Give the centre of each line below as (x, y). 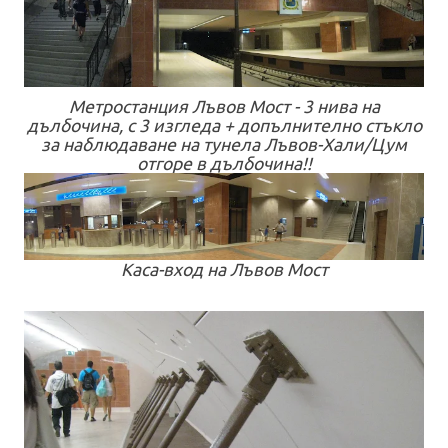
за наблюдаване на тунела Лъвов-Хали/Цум (224, 145)
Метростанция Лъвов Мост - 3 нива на (224, 107)
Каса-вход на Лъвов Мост (224, 270)
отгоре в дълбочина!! (224, 164)
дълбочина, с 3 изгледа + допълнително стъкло (224, 126)
